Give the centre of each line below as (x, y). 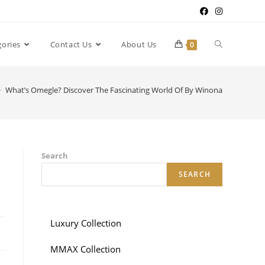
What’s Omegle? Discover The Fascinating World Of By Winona (114, 90)
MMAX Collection (85, 249)
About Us (139, 44)
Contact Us (71, 44)
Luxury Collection (86, 223)
